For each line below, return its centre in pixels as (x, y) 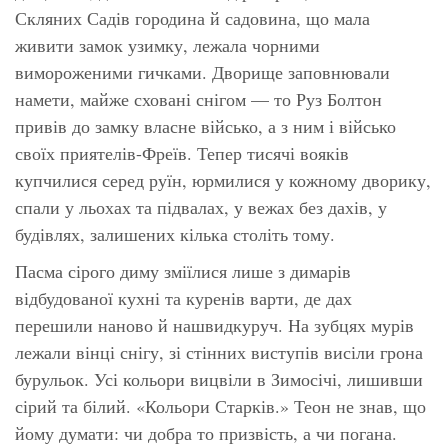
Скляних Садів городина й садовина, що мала (192, 17)
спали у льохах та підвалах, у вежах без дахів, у (201, 206)
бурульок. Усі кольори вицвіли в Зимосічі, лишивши (219, 378)
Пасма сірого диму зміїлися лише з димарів (183, 270)
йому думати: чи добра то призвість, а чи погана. (206, 432)
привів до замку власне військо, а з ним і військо (205, 125)
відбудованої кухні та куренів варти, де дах (183, 297)
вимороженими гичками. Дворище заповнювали (202, 71)
